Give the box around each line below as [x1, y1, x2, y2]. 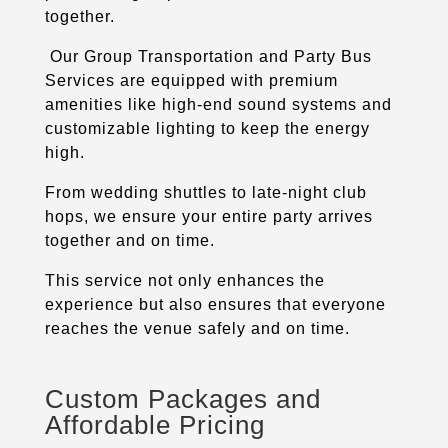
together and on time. [44, 231, 215, 249]
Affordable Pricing [44, 409, 265, 440]
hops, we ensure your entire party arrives [44, 207, 373, 225]
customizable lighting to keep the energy [44, 119, 370, 137]
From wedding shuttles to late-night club [44, 183, 367, 201]
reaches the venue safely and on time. [44, 319, 350, 337]
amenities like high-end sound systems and [44, 95, 392, 113]
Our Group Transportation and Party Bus [44, 47, 372, 65]
